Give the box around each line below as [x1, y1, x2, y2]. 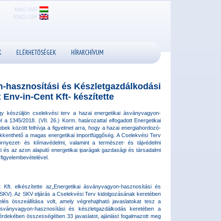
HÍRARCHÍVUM [71, 48, 104, 57]
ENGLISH [13, 13, 37, 20]
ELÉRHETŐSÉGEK [16, 48, 56, 57]
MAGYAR [14, 6, 37, 12]
